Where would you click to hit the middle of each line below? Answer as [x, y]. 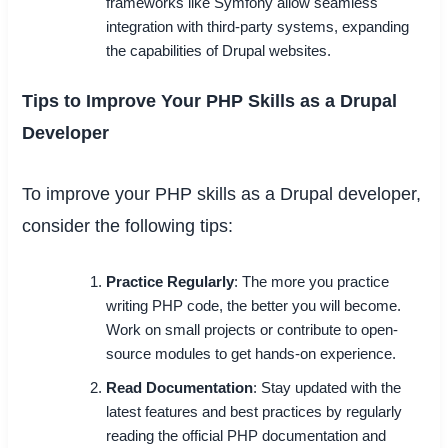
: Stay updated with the [327, 388]
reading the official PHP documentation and [246, 436]
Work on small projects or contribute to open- [252, 330]
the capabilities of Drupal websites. [219, 50]
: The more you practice [312, 282]
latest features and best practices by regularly [254, 412]
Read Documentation [180, 388]
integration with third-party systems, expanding [258, 26]
